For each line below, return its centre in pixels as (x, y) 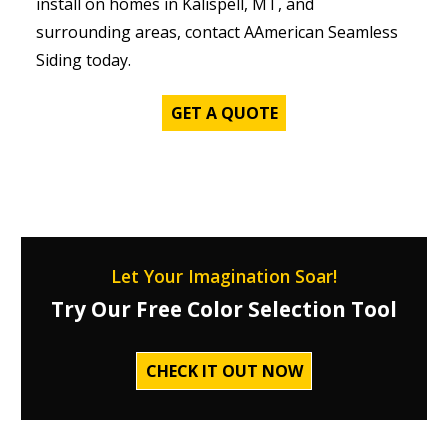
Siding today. (83, 59)
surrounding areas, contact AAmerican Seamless (216, 31)
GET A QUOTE (224, 112)
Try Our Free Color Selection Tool (224, 309)
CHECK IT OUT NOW (224, 371)
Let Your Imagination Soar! (224, 276)
